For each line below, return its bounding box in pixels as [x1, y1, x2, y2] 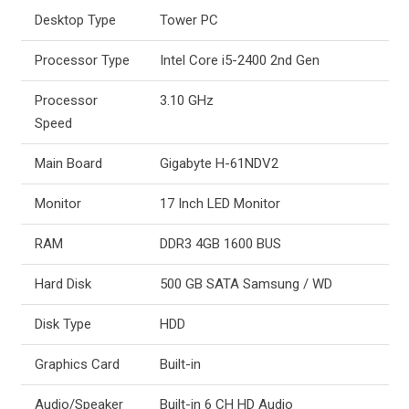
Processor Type [34, 51, 130, 68]
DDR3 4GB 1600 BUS [159, 235, 281, 252]
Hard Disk [34, 275, 91, 292]
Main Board [34, 154, 102, 172]
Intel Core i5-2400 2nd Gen [159, 51, 320, 68]
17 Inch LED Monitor [159, 194, 280, 212]
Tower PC [159, 11, 218, 28]
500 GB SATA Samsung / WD [159, 275, 332, 292]
